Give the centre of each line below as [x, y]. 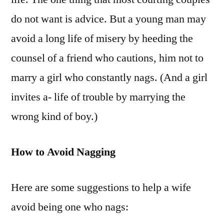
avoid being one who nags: [70, 207]
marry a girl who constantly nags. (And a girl [109, 78]
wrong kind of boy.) [54, 117]
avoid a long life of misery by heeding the [102, 39]
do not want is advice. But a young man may [108, 19]
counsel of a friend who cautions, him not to [107, 58]
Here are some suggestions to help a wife [101, 188]
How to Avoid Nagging [63, 152]
